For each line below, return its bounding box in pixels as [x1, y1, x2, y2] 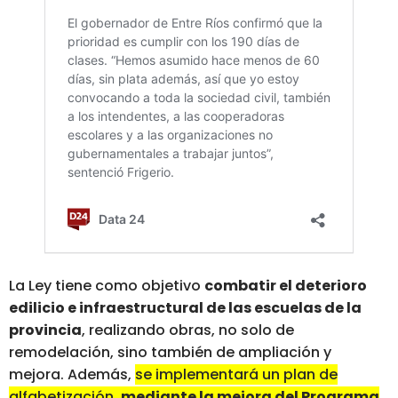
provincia [9, 320, 82, 341]
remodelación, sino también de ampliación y [9, 342, 331, 363]
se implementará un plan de [135, 364, 338, 386]
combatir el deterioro [204, 275, 367, 297]
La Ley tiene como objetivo [9, 275, 204, 297]
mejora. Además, [9, 364, 135, 386]
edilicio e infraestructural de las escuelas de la [9, 298, 362, 319]
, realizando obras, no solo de [82, 320, 294, 341]
